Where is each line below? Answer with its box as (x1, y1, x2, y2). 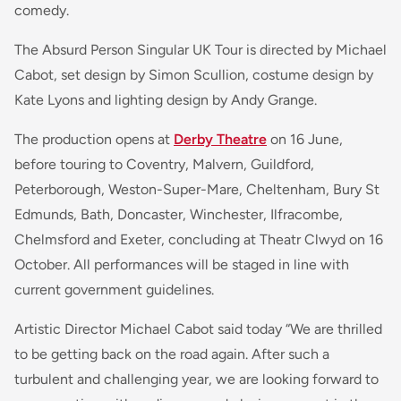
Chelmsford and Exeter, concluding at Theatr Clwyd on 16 (14, 230, 383, 248)
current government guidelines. (14, 280, 214, 298)
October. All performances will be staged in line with (14, 255, 349, 273)
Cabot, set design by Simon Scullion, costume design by (14, 65, 373, 83)
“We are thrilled (286, 320, 382, 337)
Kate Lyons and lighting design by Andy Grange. (14, 90, 317, 108)
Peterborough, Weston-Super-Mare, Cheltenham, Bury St (14, 180, 380, 198)
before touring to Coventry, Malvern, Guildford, (14, 155, 314, 173)
